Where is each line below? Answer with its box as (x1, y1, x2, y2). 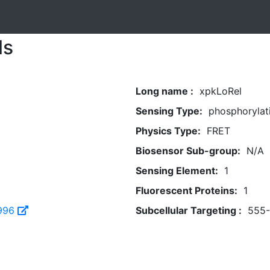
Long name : (135, 85, 193, 97)
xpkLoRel (199, 85, 242, 97)
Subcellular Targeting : (135, 204, 242, 216)
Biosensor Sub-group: (135, 145, 240, 157)
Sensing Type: (135, 105, 202, 117)
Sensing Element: (135, 165, 218, 177)
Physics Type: (135, 125, 201, 137)
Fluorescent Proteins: (135, 184, 237, 196)
